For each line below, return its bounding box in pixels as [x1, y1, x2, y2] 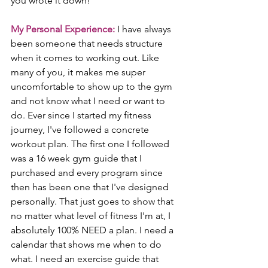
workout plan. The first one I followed [11, 138, 172, 150]
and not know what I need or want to [11, 95, 167, 107]
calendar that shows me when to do [11, 239, 164, 251]
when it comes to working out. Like [11, 52, 162, 64]
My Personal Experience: [11, 23, 115, 35]
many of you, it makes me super [11, 66, 148, 78]
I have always [115, 23, 173, 35]
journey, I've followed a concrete [11, 124, 151, 136]
